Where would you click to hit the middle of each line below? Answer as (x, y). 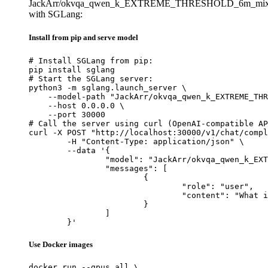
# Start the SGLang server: (91, 78)
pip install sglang (72, 69)
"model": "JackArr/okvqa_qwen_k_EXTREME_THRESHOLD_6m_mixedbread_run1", (67, 159)
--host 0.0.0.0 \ (77, 105)
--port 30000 (67, 114)
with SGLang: (56, 14)
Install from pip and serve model (83, 38)
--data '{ (48, 150)
